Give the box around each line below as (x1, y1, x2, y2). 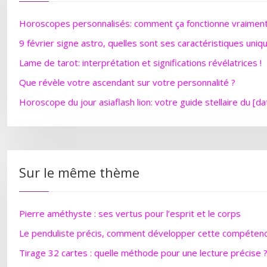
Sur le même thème (19, 163, 139, 181)
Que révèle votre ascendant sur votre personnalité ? (19, 76, 235, 88)
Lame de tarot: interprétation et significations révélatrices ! (19, 57, 262, 69)
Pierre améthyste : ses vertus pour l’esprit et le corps (19, 207, 241, 219)
